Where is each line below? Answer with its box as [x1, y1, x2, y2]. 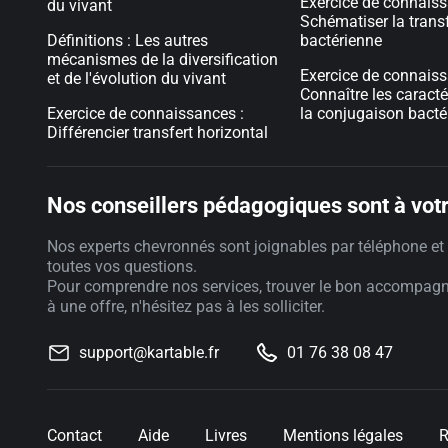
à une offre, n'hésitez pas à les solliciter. [47, 297, 325, 316]
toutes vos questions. [47, 257, 197, 276]
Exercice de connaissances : [47, 104, 244, 123]
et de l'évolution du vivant [47, 69, 226, 88]
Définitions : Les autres [47, 31, 208, 50]
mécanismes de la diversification [47, 50, 278, 69]
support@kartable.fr [79, 343, 219, 362]
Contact [47, 426, 102, 445]
